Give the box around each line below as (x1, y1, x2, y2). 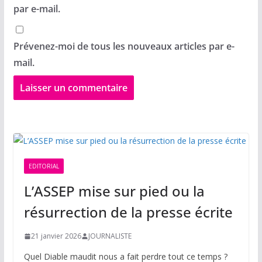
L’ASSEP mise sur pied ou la (23, 181, 205, 201)
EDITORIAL (28, 162, 59, 171)
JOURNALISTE (88, 231, 132, 242)
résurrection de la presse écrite (23, 202, 233, 222)
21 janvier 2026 (30, 231, 81, 242)
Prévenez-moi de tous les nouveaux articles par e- (13, 40, 235, 53)
